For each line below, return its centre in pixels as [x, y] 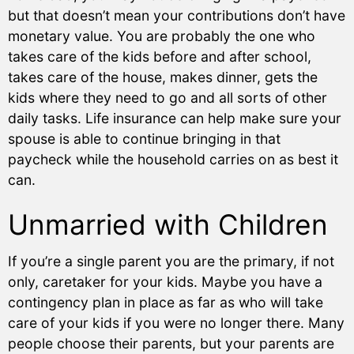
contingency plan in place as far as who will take [166, 303]
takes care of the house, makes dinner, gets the [163, 77]
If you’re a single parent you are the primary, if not [171, 262]
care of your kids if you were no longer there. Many [176, 323]
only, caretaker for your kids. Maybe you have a [165, 282]
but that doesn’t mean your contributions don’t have [177, 15]
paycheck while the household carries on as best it [173, 159]
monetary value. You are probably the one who [162, 36]
